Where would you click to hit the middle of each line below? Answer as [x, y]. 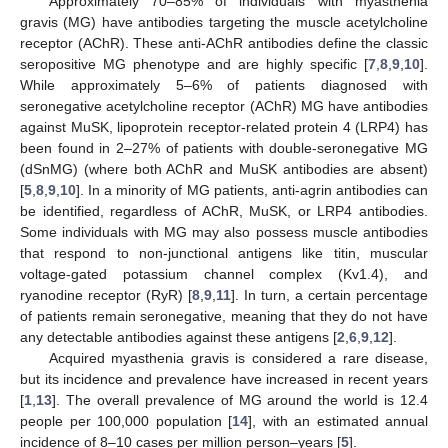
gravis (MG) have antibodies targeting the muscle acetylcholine [224, 21]
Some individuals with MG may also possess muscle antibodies [224, 231]
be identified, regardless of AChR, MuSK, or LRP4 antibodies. [224, 210]
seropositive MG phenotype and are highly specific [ [194, 63]
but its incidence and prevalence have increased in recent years [224, 378]
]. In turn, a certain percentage [329, 294]
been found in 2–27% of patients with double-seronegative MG [224, 147]
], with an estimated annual [338, 420]
